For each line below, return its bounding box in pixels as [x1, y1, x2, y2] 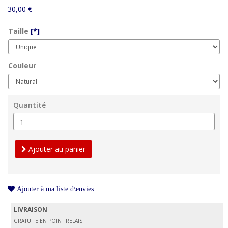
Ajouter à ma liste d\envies [15, 185, 94, 192]
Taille [8, 26, 31, 36]
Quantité [13, 100, 46, 110]
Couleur [8, 61, 36, 70]
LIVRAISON [14, 205, 47, 214]
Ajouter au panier [26, 144, 85, 154]
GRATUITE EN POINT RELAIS [14, 217, 82, 224]
